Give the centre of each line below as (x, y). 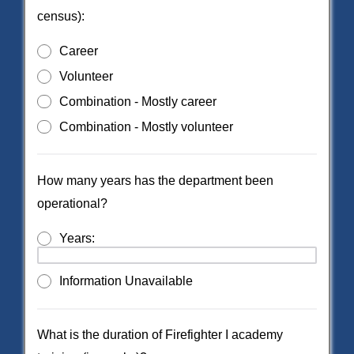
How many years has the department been (155, 180)
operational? (72, 203)
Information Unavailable (126, 281)
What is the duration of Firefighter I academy (160, 335)
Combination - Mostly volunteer (146, 126)
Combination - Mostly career (137, 101)
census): (61, 16)
